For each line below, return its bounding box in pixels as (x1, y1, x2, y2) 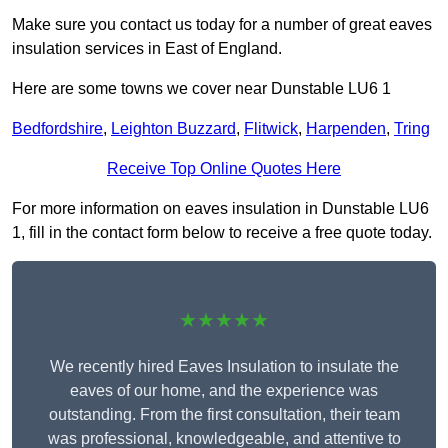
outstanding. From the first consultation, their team (48, 406, 400, 424)
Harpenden (306, 120, 386, 138)
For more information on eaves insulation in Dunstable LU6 (12, 200, 429, 218)
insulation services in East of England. (12, 40, 282, 58)
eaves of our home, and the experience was (70, 382, 378, 400)
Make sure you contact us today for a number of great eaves (12, 16, 432, 34)
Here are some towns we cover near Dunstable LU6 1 (12, 80, 391, 98)
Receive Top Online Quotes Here (107, 160, 341, 178)
